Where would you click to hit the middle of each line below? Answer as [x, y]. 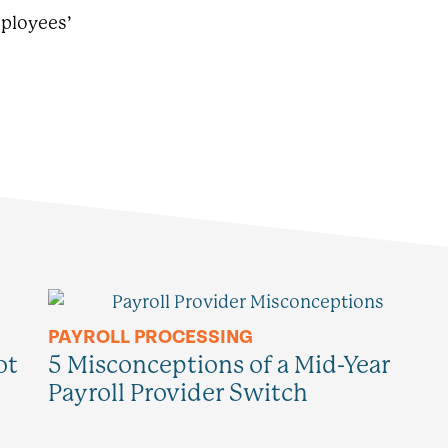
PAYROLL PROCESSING [150, 336]
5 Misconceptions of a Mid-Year [219, 364]
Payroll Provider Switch [178, 392]
